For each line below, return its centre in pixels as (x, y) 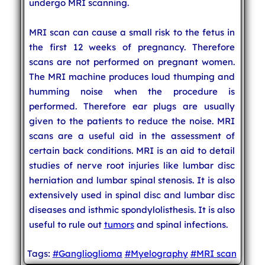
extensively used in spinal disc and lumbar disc (132, 195)
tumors (119, 224)
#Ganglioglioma (87, 253)
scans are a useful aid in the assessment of (132, 135)
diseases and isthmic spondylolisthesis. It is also (132, 209)
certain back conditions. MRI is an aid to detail (132, 150)
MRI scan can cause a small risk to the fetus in (132, 32)
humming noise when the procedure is (132, 91)
